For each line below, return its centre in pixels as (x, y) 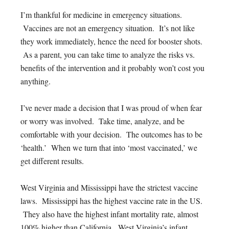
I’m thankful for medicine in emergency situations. (101, 14)
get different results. (52, 161)
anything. (36, 81)
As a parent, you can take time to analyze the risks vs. (108, 54)
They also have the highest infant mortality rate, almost (109, 214)
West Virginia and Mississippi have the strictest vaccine (109, 187)
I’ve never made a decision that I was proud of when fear (111, 107)
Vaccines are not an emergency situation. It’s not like (108, 28)
